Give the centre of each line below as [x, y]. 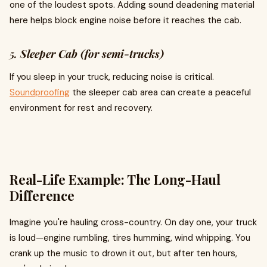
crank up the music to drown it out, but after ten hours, [123, 253]
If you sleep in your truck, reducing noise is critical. [112, 77]
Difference [42, 195]
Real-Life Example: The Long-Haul [115, 179]
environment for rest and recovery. [81, 108]
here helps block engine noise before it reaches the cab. [125, 20]
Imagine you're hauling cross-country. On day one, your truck [133, 222]
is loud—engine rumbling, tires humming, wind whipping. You [130, 238]
